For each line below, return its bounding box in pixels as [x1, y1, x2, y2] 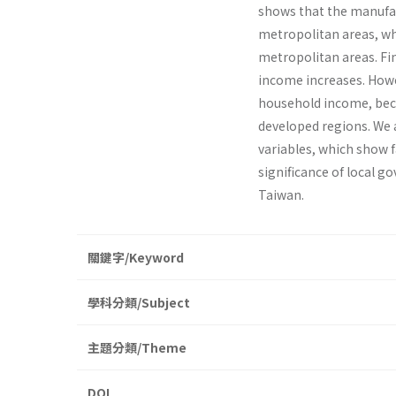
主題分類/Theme [88, 339, 187, 357]
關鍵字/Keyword [88, 248, 184, 267]
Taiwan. [258, 186, 304, 204]
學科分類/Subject [88, 293, 190, 312]
